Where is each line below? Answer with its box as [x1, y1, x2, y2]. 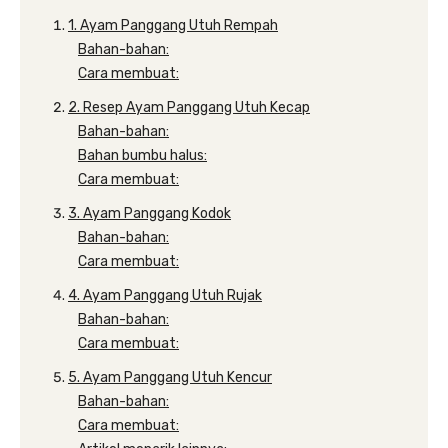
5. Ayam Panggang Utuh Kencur [68, 369, 272, 386]
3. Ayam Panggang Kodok [68, 205, 231, 222]
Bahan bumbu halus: [78, 147, 207, 164]
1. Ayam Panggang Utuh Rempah [68, 17, 278, 34]
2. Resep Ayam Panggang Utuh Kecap [68, 99, 310, 116]
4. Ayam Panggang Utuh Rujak [68, 287, 262, 304]
